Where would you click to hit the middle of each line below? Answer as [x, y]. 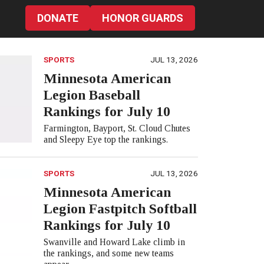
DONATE [58, 18]
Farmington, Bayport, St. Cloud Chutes [117, 128]
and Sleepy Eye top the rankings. [105, 140]
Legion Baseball [92, 95]
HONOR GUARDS [143, 18]
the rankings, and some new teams [108, 253]
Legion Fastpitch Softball [120, 209]
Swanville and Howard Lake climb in [114, 242]
